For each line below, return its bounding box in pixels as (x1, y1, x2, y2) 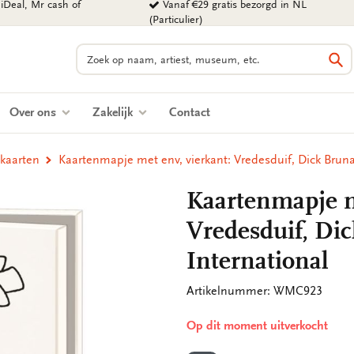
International (186, 247, 329, 275)
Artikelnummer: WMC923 (186, 284, 322, 298)
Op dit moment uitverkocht (186, 318, 328, 333)
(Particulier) (149, 13, 204, 26)
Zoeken (75, 44, 115, 58)
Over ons (9, 105, 59, 119)
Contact (169, 105, 210, 119)
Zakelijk (92, 105, 136, 119)
